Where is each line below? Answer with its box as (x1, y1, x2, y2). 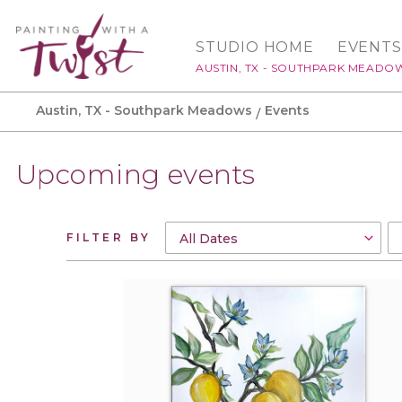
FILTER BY (66, 230, 152, 244)
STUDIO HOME (196, 39, 314, 57)
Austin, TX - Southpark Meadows (36, 102, 252, 118)
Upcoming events (16, 158, 256, 191)
